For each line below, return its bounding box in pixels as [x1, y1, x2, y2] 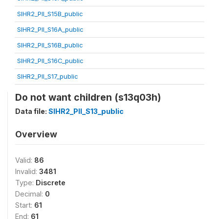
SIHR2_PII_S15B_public [17, 9, 83, 18]
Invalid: [15, 167, 39, 175]
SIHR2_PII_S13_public [48, 107, 124, 115]
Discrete [36, 178, 66, 187]
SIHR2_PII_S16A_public [17, 25, 84, 33]
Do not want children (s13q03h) [15, 91, 161, 103]
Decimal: [15, 189, 45, 198]
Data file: [15, 107, 48, 115]
